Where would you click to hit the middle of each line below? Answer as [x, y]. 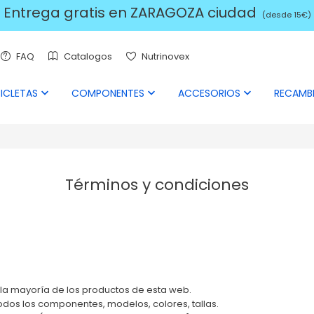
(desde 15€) [285, 15]
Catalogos [87, 56]
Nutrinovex [164, 56]
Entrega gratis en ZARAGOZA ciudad [131, 13]
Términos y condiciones [157, 185]
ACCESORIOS [208, 93]
